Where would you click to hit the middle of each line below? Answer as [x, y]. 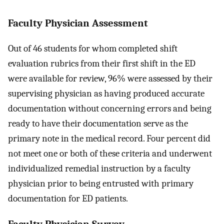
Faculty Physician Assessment [78, 23]
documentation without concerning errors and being [110, 109]
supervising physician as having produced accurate [106, 94]
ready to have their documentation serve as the [98, 124]
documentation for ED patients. [68, 199]
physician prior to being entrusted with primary [101, 184]
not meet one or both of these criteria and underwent [110, 154]
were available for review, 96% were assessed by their [110, 79]
